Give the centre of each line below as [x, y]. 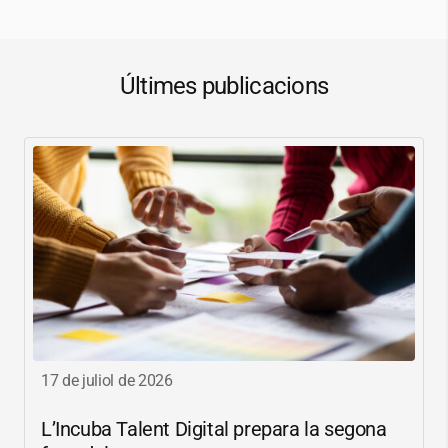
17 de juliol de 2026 [107, 381]
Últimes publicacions [224, 86]
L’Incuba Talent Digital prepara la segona [214, 429]
